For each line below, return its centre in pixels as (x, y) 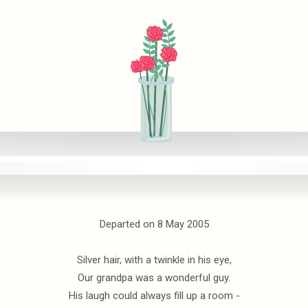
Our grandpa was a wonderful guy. (154, 278)
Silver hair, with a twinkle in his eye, (154, 260)
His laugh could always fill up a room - (154, 296)
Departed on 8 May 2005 (154, 224)
